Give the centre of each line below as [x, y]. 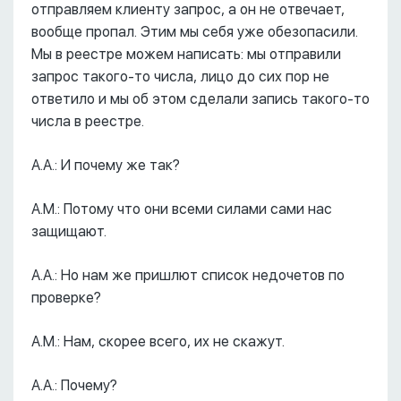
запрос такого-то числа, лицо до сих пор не [180, 77]
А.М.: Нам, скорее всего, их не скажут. [158, 341]
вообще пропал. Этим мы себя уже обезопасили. [195, 32]
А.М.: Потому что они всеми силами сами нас [182, 209]
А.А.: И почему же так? [106, 165]
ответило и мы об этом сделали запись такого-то [200, 99]
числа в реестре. [88, 121]
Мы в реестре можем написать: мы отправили [186, 54]
